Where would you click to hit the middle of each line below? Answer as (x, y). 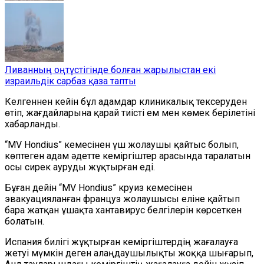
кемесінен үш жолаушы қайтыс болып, (150, 145)
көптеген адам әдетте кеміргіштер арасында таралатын (128, 156)
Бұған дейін (32, 188)
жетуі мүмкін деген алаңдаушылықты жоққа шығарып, (129, 253)
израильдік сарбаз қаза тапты (70, 81)
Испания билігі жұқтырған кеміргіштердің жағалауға (121, 242)
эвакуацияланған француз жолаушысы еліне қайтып (122, 199)
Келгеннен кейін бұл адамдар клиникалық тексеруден (126, 102)
